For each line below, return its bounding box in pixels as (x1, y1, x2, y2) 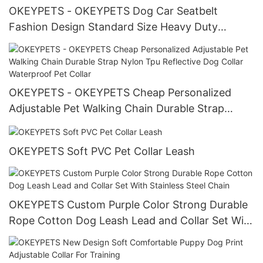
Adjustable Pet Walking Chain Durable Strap (9, 102, 224, 115)
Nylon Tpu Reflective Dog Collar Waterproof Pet (9, 118, 247, 131)
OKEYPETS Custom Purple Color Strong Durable (9, 198, 248, 211)
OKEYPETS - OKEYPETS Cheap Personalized (9, 86, 231, 99)
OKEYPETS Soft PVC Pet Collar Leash (9, 144, 195, 157)
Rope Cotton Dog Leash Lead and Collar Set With (9, 214, 254, 227)
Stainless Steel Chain (9, 230, 112, 242)
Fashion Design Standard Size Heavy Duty (9, 21, 218, 33)
